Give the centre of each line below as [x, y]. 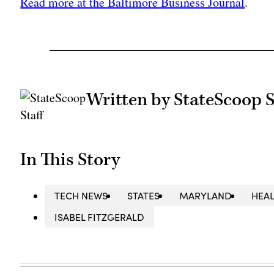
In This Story [70, 159]
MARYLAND [206, 195]
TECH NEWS [81, 195]
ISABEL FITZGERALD [100, 217]
